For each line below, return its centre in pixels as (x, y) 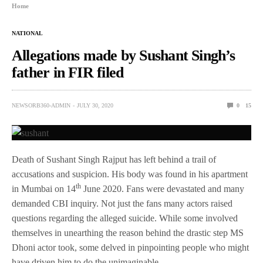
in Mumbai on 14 (44, 189)
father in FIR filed (68, 72)
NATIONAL (27, 33)
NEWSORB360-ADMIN (41, 105)
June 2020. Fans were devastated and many (163, 189)
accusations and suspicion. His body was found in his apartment (130, 174)
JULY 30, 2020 (95, 105)
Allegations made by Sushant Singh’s (124, 55)
